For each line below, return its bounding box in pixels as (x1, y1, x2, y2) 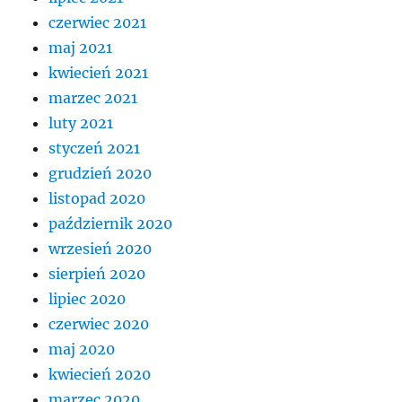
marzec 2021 (48, 89, 138, 108)
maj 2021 (48, 39, 113, 57)
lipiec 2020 (48, 290, 127, 309)
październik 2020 (48, 214, 173, 233)
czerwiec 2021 (48, 13, 147, 32)
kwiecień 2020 (48, 365, 152, 384)
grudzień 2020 (48, 164, 153, 183)
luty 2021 (48, 114, 114, 133)
